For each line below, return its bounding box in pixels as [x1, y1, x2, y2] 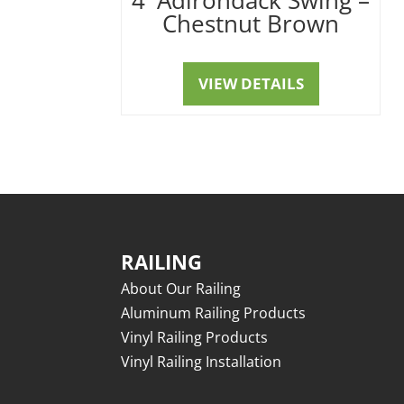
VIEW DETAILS [197, 72, 304, 94]
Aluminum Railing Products [121, 303, 307, 324]
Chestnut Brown [162, 6, 340, 40]
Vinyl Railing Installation [121, 352, 282, 372]
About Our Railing [121, 279, 242, 299]
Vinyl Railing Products [121, 327, 269, 348]
